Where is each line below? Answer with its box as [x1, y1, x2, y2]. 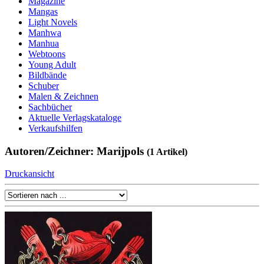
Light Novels [28, 17, 77, 27]
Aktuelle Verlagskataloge [28, 113, 121, 123]
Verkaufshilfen [28, 123, 82, 133]
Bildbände [28, 70, 67, 80]
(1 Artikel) [147, 146, 187, 157]
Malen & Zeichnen [28, 91, 98, 101]
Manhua [28, 38, 59, 48]
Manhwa [28, 28, 61, 38]
